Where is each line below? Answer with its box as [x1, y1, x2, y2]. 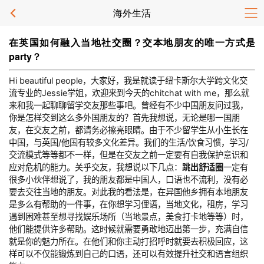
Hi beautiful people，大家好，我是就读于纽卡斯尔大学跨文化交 [9, 75, 247, 86]
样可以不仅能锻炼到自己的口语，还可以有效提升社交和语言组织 [9, 249, 248, 259]
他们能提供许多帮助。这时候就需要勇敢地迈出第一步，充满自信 [9, 224, 248, 235]
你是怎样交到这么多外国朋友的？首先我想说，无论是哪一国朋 [9, 113, 240, 123]
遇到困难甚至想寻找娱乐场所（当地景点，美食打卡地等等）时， [9, 212, 248, 222]
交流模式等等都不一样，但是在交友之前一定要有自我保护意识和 [9, 150, 248, 160]
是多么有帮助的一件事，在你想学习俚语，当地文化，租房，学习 [9, 199, 248, 210]
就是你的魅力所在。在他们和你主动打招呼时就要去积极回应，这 [9, 236, 248, 247]
